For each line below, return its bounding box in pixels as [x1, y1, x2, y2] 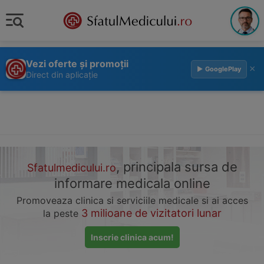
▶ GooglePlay [197, 64, 241, 73]
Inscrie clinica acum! [90, 232, 174, 242]
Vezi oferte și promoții [26, 58, 128, 70]
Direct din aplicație [26, 70, 98, 80]
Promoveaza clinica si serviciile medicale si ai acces [16, 194, 248, 206]
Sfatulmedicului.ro [27, 161, 116, 174]
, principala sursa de [115, 159, 237, 174]
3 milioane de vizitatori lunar [81, 207, 222, 219]
